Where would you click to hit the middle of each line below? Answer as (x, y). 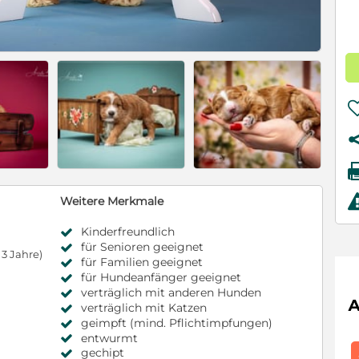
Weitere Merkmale (112, 202)
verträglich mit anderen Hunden (171, 292)
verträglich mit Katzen (144, 307)
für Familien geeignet (142, 262)
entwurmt (109, 338)
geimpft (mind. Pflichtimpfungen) (177, 323)
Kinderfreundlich (128, 232)
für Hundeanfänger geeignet (161, 278)
